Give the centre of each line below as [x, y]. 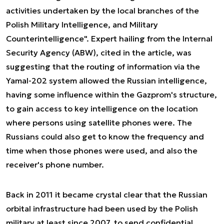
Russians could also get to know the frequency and [105, 136]
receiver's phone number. [55, 164]
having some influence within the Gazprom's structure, [111, 94]
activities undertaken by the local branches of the [102, 10]
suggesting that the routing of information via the [103, 66]
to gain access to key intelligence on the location [102, 108]
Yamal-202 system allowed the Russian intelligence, [106, 80]
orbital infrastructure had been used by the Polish [102, 208]
